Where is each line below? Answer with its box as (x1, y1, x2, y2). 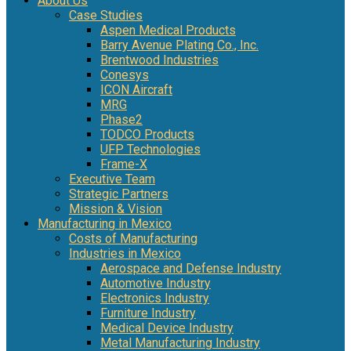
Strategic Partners (69, 186, 168, 201)
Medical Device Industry (100, 320, 233, 335)
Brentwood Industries (100, 52, 219, 67)
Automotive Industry (100, 275, 211, 291)
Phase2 (100, 111, 143, 127)
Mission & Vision (69, 201, 162, 216)
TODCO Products (100, 126, 194, 142)
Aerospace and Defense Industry (100, 260, 281, 276)
